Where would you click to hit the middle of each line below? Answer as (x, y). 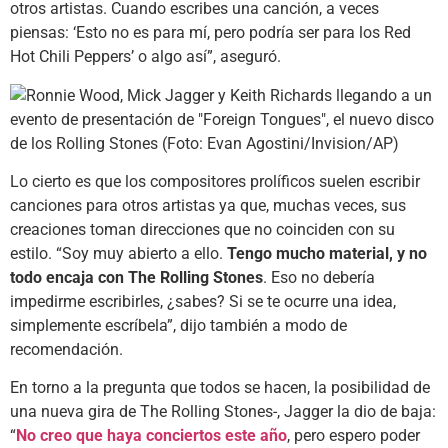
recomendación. (66, 349)
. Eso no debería (319, 277)
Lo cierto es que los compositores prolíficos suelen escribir (215, 181)
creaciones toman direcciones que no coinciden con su (202, 229)
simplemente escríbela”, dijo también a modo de (178, 325)
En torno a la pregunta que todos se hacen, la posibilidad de (220, 388)
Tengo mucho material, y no (327, 253)
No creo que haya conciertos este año (151, 436)
